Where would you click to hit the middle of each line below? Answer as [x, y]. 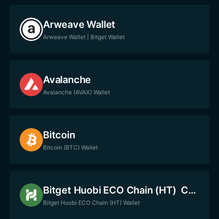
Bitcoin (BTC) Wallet [70, 147]
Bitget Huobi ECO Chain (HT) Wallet [91, 203]
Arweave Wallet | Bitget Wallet [84, 37]
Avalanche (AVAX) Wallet [77, 92]
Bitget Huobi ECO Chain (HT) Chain [192, 190]
